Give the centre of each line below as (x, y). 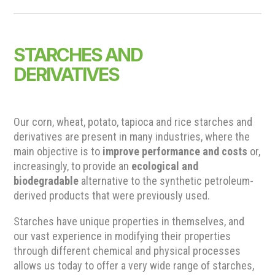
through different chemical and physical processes (127, 251)
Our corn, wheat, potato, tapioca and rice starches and (133, 122)
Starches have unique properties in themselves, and (129, 222)
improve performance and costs (175, 152)
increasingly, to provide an (73, 166)
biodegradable (46, 181)
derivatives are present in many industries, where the (132, 137)
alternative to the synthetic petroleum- (166, 181)
